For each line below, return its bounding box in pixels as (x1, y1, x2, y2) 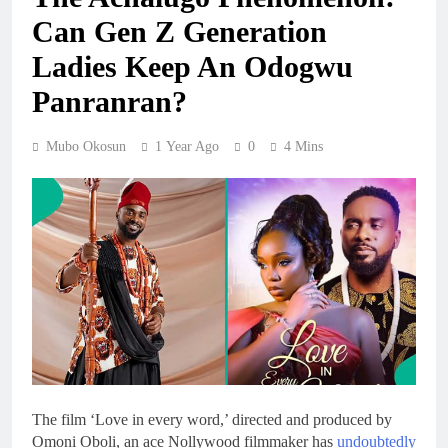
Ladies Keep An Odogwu (32, 49, 353, 83)
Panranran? (32, 84, 187, 118)
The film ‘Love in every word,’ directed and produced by (32, 410, 392, 428)
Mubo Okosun (46, 138, 126, 154)
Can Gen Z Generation (32, 14, 327, 48)
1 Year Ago (155, 138, 219, 154)
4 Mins (284, 138, 323, 154)
